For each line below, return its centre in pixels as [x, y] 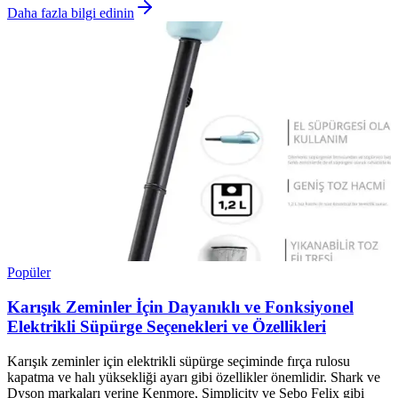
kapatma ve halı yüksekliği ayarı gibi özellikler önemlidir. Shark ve [194, 377]
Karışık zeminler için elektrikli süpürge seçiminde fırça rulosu [179, 361]
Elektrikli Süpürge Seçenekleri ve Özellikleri [167, 327]
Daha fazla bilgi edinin [71, 13]
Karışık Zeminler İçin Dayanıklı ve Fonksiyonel [180, 307]
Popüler [29, 273]
